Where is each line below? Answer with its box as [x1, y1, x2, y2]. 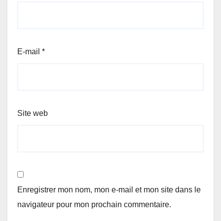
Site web [17, 109, 48, 118]
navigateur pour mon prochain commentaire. [17, 200, 171, 209]
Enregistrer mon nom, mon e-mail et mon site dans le [17, 185, 201, 194]
